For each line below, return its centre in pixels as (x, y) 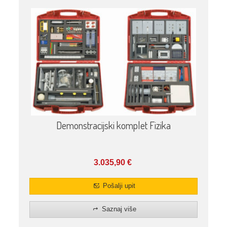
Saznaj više (118, 209)
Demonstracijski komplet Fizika (113, 125)
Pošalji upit (118, 186)
